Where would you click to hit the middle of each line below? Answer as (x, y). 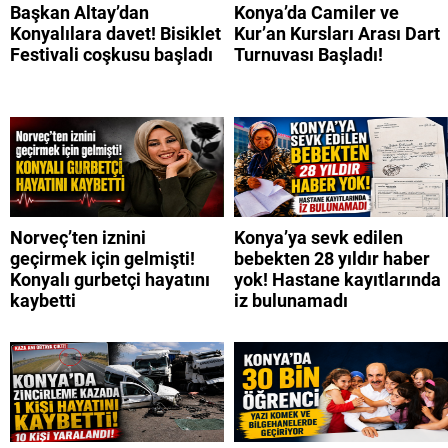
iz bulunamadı (291, 301)
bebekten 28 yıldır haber (332, 259)
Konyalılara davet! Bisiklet (115, 34)
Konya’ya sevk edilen (318, 238)
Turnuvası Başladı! (308, 55)
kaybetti (43, 301)
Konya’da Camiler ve (316, 13)
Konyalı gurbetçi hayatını (110, 280)
